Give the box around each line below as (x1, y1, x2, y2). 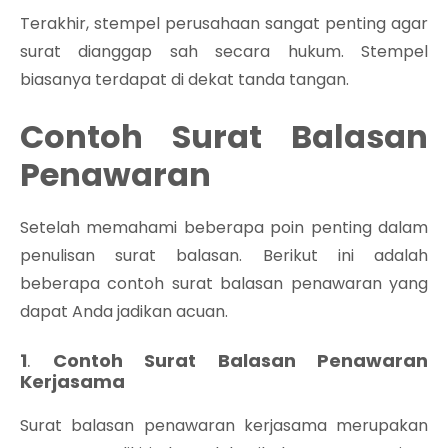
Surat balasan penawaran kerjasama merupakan (20, 413, 428, 437)
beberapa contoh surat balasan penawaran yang (20, 271, 428, 295)
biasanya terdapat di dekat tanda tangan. (20, 67, 349, 91)
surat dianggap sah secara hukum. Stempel (20, 39, 428, 63)
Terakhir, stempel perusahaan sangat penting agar (20, 11, 428, 35)
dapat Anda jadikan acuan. (20, 299, 228, 323)
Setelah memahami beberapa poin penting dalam (20, 215, 428, 239)
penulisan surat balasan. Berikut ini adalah (20, 243, 428, 267)
